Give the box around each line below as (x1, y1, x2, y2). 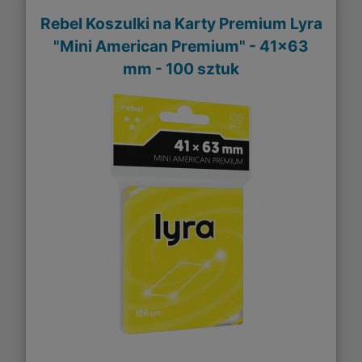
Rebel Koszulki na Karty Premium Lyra (40, 14, 322, 34)
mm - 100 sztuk (123, 59, 239, 79)
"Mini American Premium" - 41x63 (53, 36, 309, 57)
